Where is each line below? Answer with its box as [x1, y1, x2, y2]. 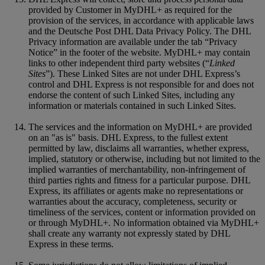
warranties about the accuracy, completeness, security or [28, 196, 237, 206]
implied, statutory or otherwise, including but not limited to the [28, 153, 260, 164]
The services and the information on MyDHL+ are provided [28, 121, 252, 132]
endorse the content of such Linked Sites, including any [28, 89, 235, 100]
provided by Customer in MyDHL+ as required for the [28, 4, 232, 15]
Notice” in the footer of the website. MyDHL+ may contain [28, 47, 250, 57]
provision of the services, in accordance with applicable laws [28, 15, 254, 25]
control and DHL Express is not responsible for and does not [28, 79, 254, 89]
